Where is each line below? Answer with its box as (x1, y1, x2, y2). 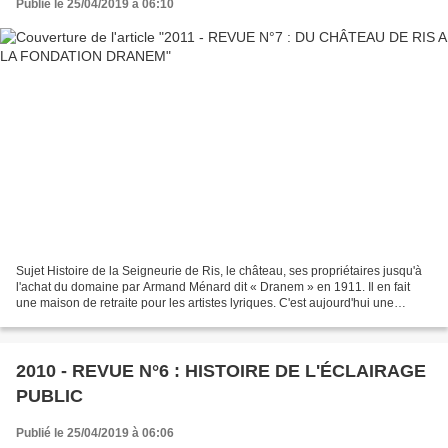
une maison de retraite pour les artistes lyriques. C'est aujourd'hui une (16, 296, 394, 311)
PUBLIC (16, 386, 83, 407)
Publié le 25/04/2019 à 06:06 (16, 426, 174, 441)
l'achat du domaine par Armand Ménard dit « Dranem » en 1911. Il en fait (16, 280, 410, 295)
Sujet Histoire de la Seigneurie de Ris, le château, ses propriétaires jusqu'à (16, 264, 422, 279)
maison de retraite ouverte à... (16, 312, 177, 327)
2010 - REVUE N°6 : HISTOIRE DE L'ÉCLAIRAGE (16, 361, 426, 382)
